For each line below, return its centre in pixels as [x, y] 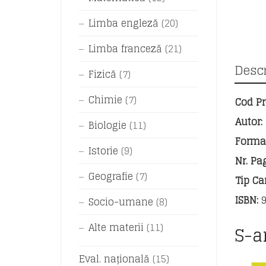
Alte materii [116, 227]
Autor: [248, 122]
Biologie [107, 125]
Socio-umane [121, 202]
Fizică [102, 74]
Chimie [105, 100]
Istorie [103, 151]
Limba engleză [123, 23]
